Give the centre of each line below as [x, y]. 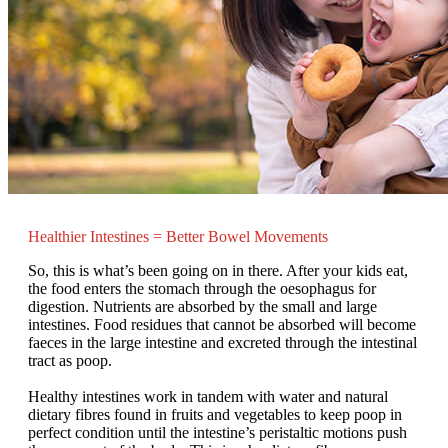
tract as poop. [70, 360]
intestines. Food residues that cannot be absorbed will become [222, 324]
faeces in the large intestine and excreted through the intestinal [222, 342]
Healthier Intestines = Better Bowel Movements [178, 236]
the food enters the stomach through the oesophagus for [202, 288]
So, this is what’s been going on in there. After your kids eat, [218, 270]
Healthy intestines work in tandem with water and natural [208, 396]
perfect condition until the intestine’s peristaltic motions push [217, 432]
